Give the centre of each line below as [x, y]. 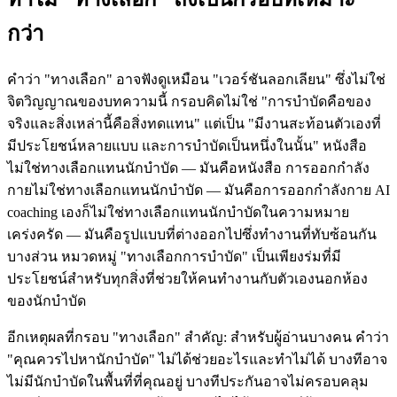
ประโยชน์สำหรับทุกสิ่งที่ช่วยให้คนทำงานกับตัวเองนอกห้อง [187, 278]
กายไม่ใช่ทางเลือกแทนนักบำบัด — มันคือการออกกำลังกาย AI [198, 190]
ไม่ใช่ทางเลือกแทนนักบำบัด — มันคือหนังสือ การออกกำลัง [188, 167]
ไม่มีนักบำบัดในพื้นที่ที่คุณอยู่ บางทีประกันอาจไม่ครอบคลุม [188, 381]
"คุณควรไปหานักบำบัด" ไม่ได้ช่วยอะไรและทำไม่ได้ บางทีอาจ [197, 359]
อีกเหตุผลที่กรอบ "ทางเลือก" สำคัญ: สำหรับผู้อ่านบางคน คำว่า [198, 337]
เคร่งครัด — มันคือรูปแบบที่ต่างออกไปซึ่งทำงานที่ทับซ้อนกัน [192, 234]
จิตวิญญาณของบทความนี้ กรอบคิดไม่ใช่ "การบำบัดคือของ [189, 101]
